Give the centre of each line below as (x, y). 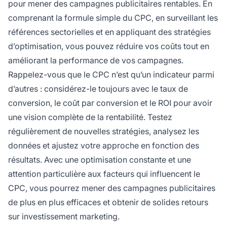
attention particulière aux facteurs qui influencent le (104, 174)
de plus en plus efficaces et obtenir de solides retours (108, 202)
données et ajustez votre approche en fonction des (104, 146)
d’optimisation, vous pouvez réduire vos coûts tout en (109, 46)
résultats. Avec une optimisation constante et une (100, 160)
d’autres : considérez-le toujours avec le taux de (98, 89)
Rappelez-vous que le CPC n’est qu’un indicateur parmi (111, 75)
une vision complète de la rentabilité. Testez (90, 117)
